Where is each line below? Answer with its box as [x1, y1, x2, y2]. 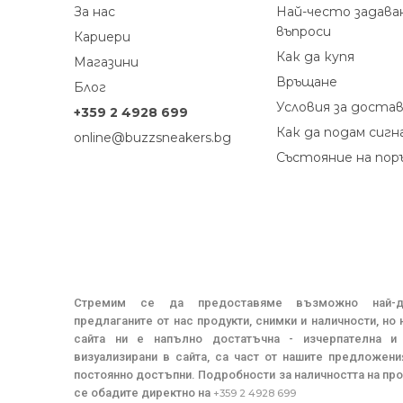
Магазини [74, 54, 139, 70]
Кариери [74, 29, 130, 45]
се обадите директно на [74, 386, 213, 399]
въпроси [276, 23, 331, 40]
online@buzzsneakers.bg [74, 130, 231, 146]
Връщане [276, 74, 337, 90]
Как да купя [276, 49, 354, 65]
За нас [74, 4, 115, 20]
